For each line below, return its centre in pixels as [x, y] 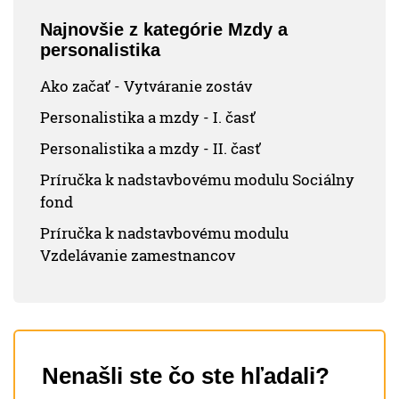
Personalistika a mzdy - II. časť [151, 149]
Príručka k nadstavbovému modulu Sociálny [197, 180]
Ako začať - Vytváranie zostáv [146, 86]
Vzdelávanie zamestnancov [138, 256]
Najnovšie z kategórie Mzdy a [164, 30]
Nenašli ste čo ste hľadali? [186, 376]
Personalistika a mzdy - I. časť [148, 118]
